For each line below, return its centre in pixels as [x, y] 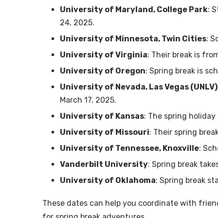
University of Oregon [103, 71]
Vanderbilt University [104, 164]
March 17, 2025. [88, 100]
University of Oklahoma [108, 181]
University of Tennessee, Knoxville [129, 148]
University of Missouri [105, 132]
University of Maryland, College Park [134, 10]
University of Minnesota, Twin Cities [133, 39]
